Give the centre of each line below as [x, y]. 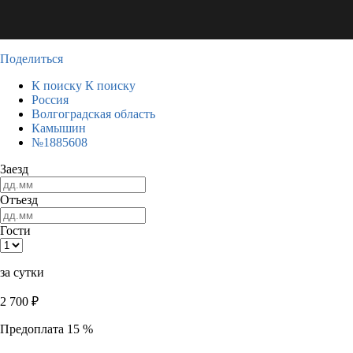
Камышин [59, 128]
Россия [50, 100]
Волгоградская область [93, 114]
